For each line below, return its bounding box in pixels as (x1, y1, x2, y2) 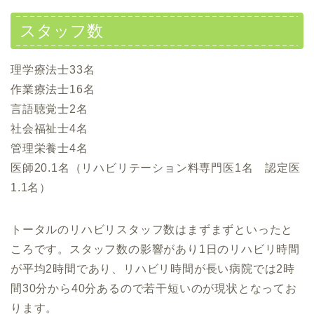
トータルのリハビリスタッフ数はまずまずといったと (11, 223, 294, 235)
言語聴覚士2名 (11, 102, 88, 115)
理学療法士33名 (11, 63, 95, 76)
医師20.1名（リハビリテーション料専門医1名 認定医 (11, 161, 301, 174)
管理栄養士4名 (11, 142, 88, 154)
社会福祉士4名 (11, 122, 88, 135)
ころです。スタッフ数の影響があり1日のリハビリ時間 (11, 243, 300, 255)
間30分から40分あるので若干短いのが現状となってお (11, 282, 297, 294)
